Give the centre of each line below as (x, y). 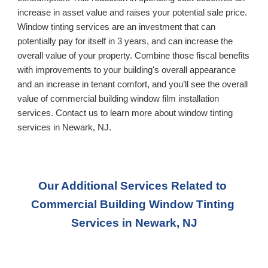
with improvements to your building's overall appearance (127, 70)
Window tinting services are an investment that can (117, 27)
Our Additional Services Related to (133, 186)
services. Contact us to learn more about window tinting (125, 113)
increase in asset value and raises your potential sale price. (133, 12)
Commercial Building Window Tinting (133, 204)
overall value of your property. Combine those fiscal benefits (134, 55)
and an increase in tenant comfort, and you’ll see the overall (133, 84)
